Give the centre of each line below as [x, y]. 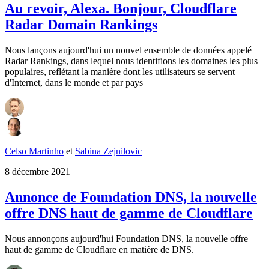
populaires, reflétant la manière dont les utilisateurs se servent [120, 72]
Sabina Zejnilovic [108, 151]
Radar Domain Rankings [81, 25]
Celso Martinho [34, 151]
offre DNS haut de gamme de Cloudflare [129, 213]
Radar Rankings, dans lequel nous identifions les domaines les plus [131, 61]
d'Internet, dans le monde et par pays [74, 83]
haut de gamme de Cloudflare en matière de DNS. [99, 249]
